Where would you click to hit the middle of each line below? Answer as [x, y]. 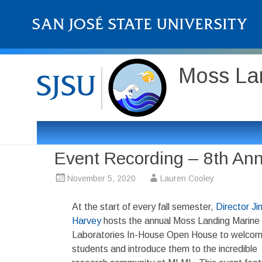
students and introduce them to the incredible [165, 249]
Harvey [87, 221]
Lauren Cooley [187, 178]
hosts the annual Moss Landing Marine [180, 221]
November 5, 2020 [101, 178]
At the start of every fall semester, [144, 207]
